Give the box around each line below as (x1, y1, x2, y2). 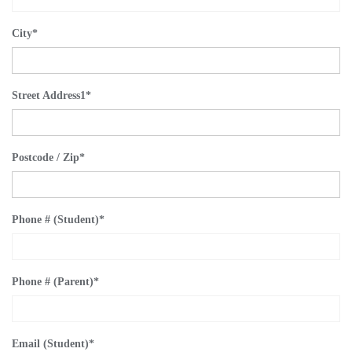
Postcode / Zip (12, 152, 79, 163)
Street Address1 (12, 90, 86, 101)
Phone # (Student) (12, 214, 99, 225)
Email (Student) (12, 338, 89, 350)
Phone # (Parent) (12, 276, 93, 288)
